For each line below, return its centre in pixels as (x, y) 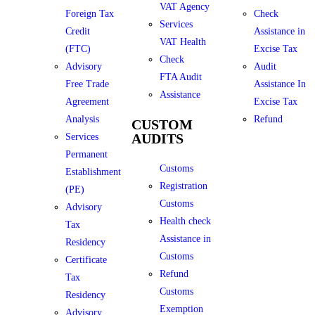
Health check (185, 221)
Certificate (86, 260)
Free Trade (87, 84)
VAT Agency (184, 7)
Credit (77, 31)
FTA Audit (180, 77)
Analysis (82, 119)
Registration (183, 186)
